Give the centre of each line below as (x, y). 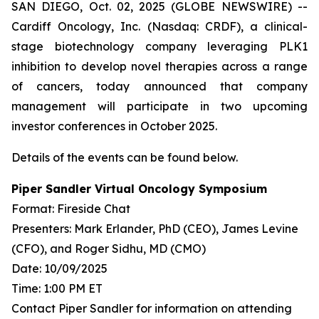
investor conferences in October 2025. (114, 126)
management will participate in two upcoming (159, 106)
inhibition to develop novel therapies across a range (159, 66)
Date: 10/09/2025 (59, 268)
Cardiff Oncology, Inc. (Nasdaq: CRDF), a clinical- (159, 26)
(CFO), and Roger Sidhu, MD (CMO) (109, 249)
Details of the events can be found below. (125, 157)
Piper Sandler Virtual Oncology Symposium (139, 189)
